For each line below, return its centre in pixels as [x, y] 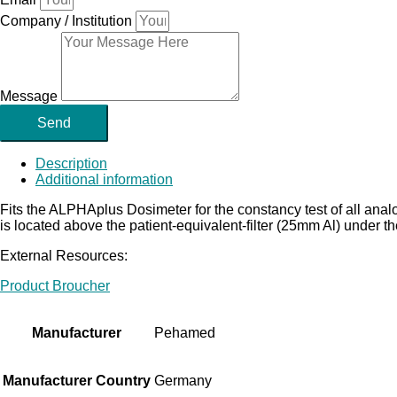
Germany [183, 380]
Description [71, 163]
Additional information [104, 179]
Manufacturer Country [77, 380]
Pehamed [185, 332]
